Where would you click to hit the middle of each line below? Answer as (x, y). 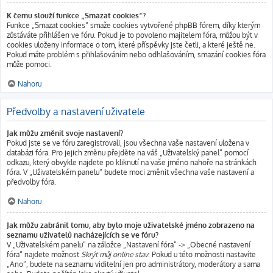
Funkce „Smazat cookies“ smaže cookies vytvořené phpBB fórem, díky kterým (133, 25)
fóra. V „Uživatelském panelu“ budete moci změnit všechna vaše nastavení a (130, 172)
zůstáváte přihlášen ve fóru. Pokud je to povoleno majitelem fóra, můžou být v (132, 35)
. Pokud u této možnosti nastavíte (202, 254)
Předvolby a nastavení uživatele (76, 112)
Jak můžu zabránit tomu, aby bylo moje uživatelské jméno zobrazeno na (131, 225)
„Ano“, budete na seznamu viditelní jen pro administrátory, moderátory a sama (133, 264)
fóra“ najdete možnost (44, 254)
